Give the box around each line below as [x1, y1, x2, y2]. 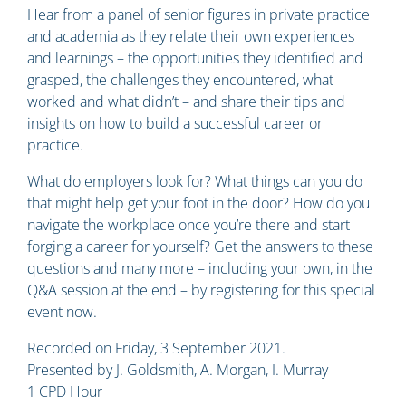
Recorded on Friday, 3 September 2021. [27, 337, 285, 358]
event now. [27, 301, 97, 322]
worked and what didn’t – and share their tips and [27, 91, 345, 111]
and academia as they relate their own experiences [27, 25, 354, 46]
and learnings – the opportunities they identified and [27, 47, 363, 68]
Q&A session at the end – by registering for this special [27, 279, 375, 300]
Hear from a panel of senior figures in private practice [27, 4, 370, 24]
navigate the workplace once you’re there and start [27, 214, 350, 235]
